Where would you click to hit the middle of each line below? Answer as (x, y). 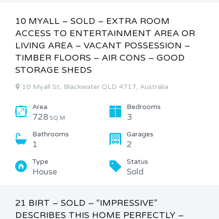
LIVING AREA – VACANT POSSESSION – (103, 45)
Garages (140, 134)
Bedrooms (144, 107)
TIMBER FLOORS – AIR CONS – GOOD (100, 58)
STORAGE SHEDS (54, 70)
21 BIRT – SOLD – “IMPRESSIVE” (86, 203)
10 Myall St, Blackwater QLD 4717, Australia (95, 87)
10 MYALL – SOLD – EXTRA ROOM (92, 21)
